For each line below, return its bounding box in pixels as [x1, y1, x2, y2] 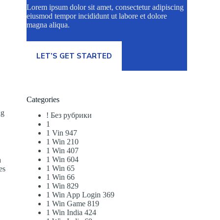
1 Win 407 [46, 146, 79, 155]
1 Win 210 [46, 137, 79, 146]
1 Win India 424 [46, 208, 97, 217]
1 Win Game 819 [46, 199, 100, 208]
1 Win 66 [46, 173, 75, 182]
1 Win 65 [46, 164, 75, 173]
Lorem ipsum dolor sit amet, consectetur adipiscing [27, 2, 184, 11]
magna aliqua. [27, 20, 70, 29]
